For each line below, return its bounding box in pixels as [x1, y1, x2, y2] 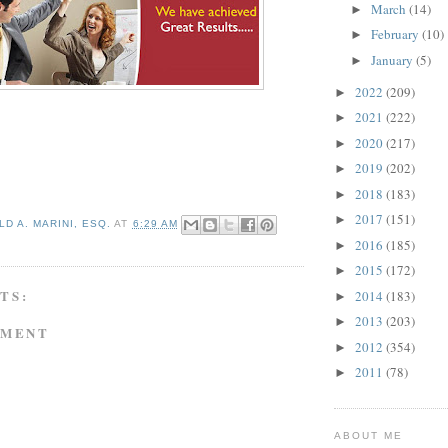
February [370, 25, 422, 44]
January [370, 50, 416, 69]
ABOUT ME [334, 429, 404, 441]
